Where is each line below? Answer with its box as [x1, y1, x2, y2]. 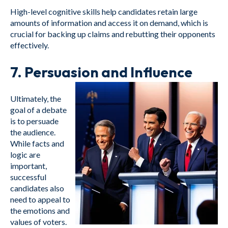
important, [10, 161, 47, 171]
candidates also [10, 183, 64, 193]
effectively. [10, 40, 49, 50]
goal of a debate [10, 105, 67, 115]
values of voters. [10, 217, 67, 227]
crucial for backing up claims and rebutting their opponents [10, 28, 215, 39]
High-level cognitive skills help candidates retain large [10, 6, 197, 16]
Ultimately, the [10, 94, 61, 104]
